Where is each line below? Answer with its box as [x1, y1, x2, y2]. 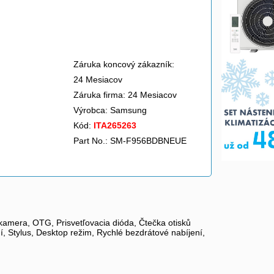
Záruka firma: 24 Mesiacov [73, 90, 177, 100]
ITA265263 [94, 120, 136, 130]
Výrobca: [73, 105, 110, 115]
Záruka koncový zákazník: [73, 59, 174, 69]
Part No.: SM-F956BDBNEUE [73, 136, 187, 146]
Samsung [110, 105, 149, 115]
